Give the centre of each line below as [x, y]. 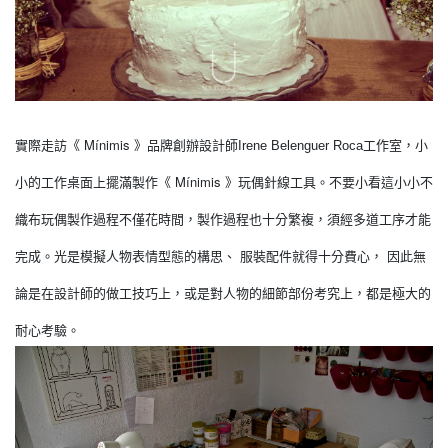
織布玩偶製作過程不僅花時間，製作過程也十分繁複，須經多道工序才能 [223, 219]
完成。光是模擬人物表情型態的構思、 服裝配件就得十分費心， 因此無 [220, 256]
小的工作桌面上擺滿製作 [86, 182]
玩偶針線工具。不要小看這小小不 [335, 182]
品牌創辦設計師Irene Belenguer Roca [255, 145]
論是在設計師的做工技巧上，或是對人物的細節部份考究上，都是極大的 [223, 293]
